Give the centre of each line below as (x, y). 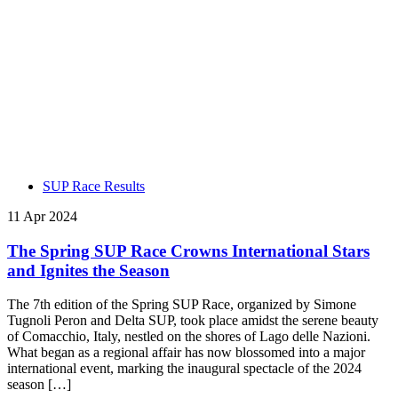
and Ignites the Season (88, 270)
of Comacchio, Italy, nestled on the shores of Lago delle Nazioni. (189, 337)
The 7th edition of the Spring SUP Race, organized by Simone (182, 305)
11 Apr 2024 (42, 216)
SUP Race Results (94, 186)
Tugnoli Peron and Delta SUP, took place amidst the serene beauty (193, 321)
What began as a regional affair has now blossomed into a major (186, 353)
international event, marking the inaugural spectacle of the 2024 (184, 369)
